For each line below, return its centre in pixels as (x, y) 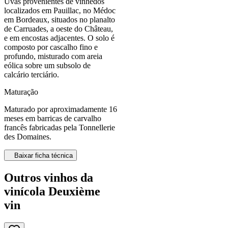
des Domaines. (28, 136)
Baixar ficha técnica (44, 155)
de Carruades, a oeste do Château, (59, 28)
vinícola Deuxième (52, 191)
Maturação (21, 92)
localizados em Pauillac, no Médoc (60, 10)
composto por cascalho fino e (51, 47)
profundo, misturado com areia (53, 56)
